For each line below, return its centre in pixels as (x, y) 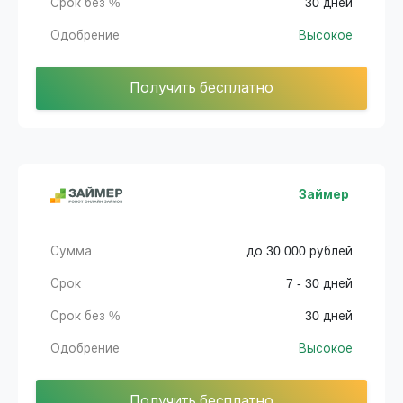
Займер (324, 194)
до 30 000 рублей (300, 251)
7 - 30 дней (319, 283)
